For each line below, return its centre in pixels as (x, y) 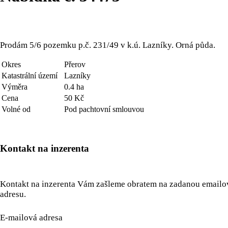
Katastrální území (30, 75)
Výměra (15, 87)
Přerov (75, 64)
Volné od (16, 109)
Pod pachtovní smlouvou (104, 109)
